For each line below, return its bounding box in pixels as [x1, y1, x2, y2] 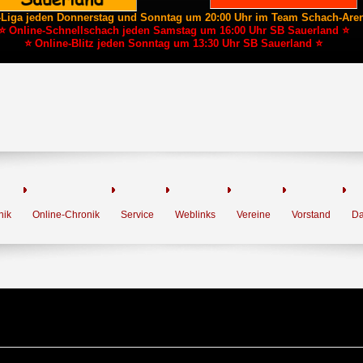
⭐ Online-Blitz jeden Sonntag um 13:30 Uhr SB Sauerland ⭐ [24, 36, 322, 49]
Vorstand [292, 208, 331, 220]
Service [121, 208, 154, 220]
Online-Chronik [32, 208, 100, 220]
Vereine [237, 208, 271, 220]
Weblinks [175, 208, 216, 220]
